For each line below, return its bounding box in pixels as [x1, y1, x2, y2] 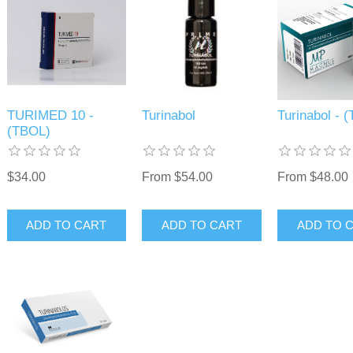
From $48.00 [277, 169, 348, 184]
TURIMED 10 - [6, 107, 94, 123]
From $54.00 [142, 169, 214, 184]
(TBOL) [6, 123, 50, 139]
